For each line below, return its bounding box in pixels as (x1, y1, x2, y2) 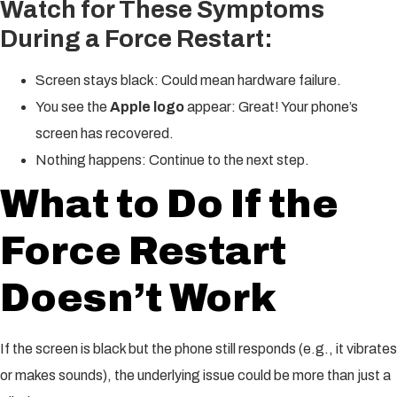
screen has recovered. (35, 125, 174, 141)
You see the (35, 98, 110, 114)
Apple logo (110, 98, 184, 114)
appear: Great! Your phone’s (184, 98, 358, 114)
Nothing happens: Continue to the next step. (35, 152, 309, 167)
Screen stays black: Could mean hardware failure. (35, 72, 341, 88)
